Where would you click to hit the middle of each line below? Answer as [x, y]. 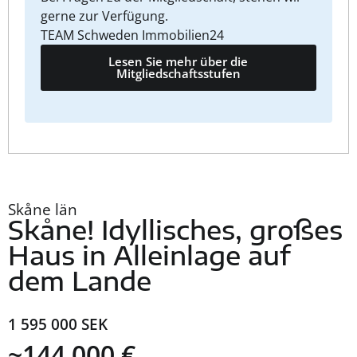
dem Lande [80, 281]
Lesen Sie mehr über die [178, 62]
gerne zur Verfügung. [105, 16]
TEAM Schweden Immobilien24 [133, 35]
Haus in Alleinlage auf [149, 255]
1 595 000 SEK [58, 324]
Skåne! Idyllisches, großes [175, 230]
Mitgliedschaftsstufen [178, 74]
